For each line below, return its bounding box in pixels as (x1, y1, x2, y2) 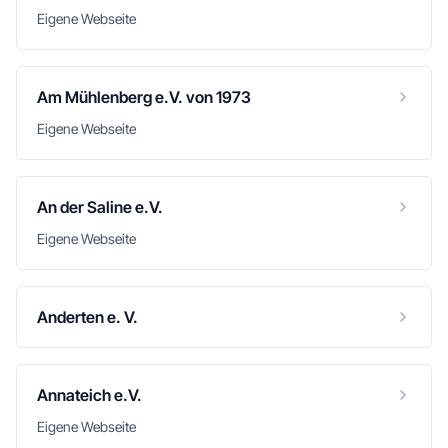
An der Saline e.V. (37, 197, 163, 217)
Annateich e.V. (37, 385, 142, 405)
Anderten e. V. (37, 307, 138, 327)
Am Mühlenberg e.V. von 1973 (37, 87, 251, 107)
